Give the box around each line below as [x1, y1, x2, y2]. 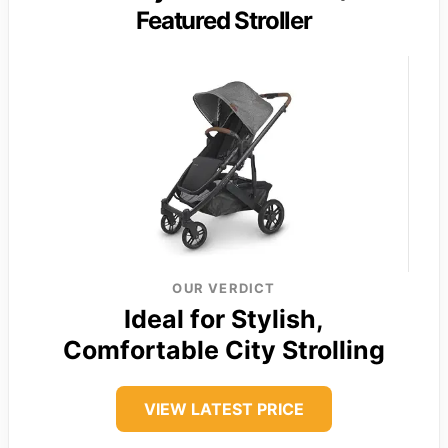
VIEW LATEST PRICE [144, 398, 304, 419]
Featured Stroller [136, 5, 312, 35]
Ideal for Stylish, [124, 303, 324, 334]
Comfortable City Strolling [63, 334, 385, 365]
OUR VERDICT [172, 279, 276, 296]
